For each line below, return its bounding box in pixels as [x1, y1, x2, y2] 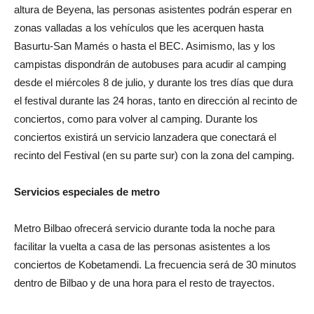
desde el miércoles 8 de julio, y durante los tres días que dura [14, 76, 293, 88]
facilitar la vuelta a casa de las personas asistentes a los [14, 240, 271, 252]
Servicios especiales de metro [14, 185, 160, 198]
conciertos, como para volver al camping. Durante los [14, 112, 258, 125]
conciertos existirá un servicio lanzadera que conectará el [14, 130, 276, 143]
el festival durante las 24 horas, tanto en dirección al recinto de [14, 94, 297, 107]
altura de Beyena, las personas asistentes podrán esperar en [14, 3, 292, 15]
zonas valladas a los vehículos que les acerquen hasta [14, 21, 264, 34]
